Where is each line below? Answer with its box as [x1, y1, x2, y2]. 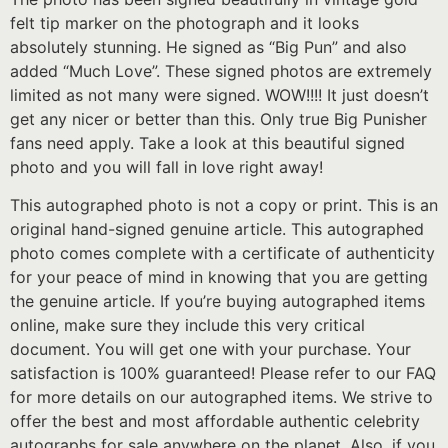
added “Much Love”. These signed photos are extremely [10, 60, 432, 81]
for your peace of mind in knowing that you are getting [10, 266, 428, 287]
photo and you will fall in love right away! [10, 156, 323, 177]
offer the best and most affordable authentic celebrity [10, 410, 420, 431]
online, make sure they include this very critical [10, 314, 365, 335]
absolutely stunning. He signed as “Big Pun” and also [10, 36, 407, 57]
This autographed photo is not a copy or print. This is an [10, 194, 438, 215]
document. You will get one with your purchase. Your [10, 338, 411, 359]
